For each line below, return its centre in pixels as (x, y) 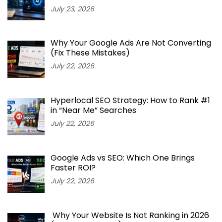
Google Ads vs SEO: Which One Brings (123, 158)
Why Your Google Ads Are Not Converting (131, 43)
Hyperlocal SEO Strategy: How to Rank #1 (130, 101)
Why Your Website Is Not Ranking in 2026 (130, 215)
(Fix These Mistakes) (90, 53)
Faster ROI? (73, 168)
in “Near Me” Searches (93, 111)
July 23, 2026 (72, 9)
